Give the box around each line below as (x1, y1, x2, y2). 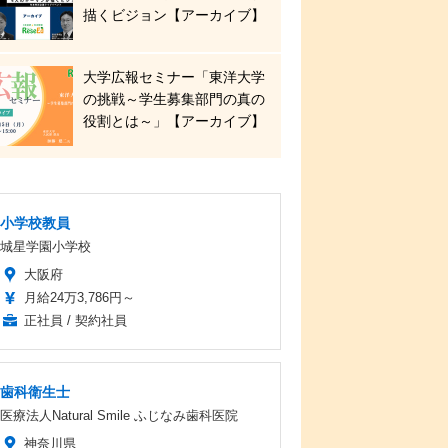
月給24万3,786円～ (24, 290, 135, 306)
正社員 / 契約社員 (24, 313, 127, 329)
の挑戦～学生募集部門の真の (83, 91, 265, 108)
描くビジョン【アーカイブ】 (83, 7, 265, 24)
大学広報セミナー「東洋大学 (83, 69, 265, 86)
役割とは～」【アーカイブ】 (83, 113, 265, 130)
